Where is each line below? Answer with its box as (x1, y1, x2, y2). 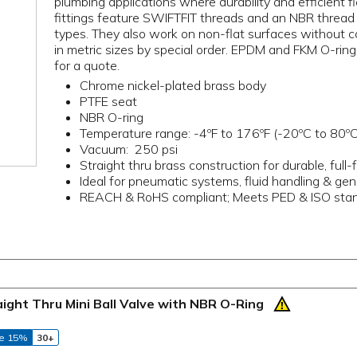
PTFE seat (80, 92, 138, 109)
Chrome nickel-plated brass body (80, 76, 267, 93)
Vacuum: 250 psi (80, 140, 178, 157)
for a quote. (54, 57, 120, 74)
